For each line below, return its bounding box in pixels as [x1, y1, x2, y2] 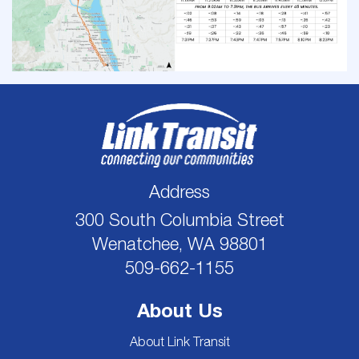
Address [149, 181, 210, 203]
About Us [136, 299, 223, 322]
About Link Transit [129, 334, 230, 349]
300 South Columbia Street [75, 209, 284, 231]
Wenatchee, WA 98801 [91, 233, 268, 255]
